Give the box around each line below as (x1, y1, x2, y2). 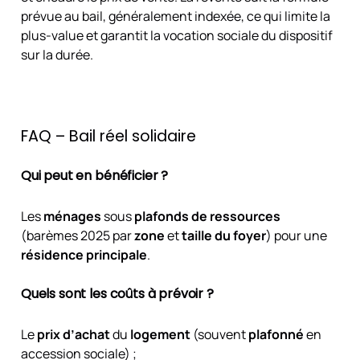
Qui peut (20, 166, 73, 185)
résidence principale (20, 245, 147, 264)
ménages (43, 207, 101, 225)
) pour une (265, 226, 327, 244)
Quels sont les (20, 284, 110, 304)
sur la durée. (20, 46, 93, 64)
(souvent (190, 325, 248, 343)
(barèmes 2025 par (20, 226, 134, 244)
